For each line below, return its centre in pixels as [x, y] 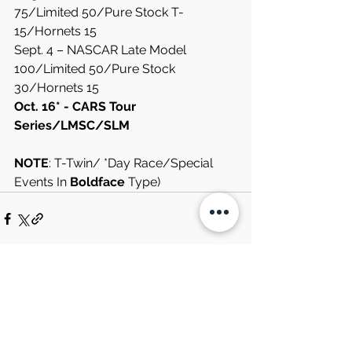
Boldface [97, 182]
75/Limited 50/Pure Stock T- [99, 12]
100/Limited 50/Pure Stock [96, 69]
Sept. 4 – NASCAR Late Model [102, 50]
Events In [42, 182]
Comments [44, 291]
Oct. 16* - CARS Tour [77, 106]
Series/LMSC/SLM [72, 125]
